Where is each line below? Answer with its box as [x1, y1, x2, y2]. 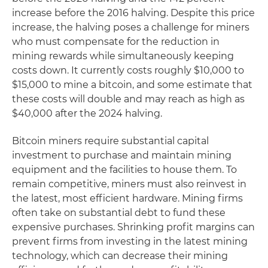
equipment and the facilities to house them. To [12, 164, 237, 175]
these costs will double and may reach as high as [12, 93, 245, 105]
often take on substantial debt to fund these [12, 207, 226, 218]
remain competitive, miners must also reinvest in [12, 178, 246, 190]
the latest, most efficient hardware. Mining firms [12, 193, 243, 204]
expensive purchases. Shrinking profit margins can [12, 221, 255, 233]
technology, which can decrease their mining [12, 250, 228, 261]
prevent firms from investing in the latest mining [12, 236, 248, 247]
